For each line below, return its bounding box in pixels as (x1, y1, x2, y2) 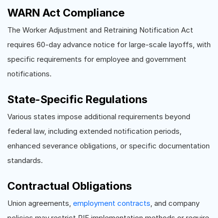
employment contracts (73, 198, 150, 208)
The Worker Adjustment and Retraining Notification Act (7, 25, 193, 35)
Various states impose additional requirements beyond (7, 111, 190, 121)
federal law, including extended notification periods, (7, 126, 182, 136)
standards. (7, 155, 43, 165)
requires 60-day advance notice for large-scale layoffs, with (7, 39, 211, 49)
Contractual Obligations (7, 179, 132, 192)
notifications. (7, 69, 52, 78)
